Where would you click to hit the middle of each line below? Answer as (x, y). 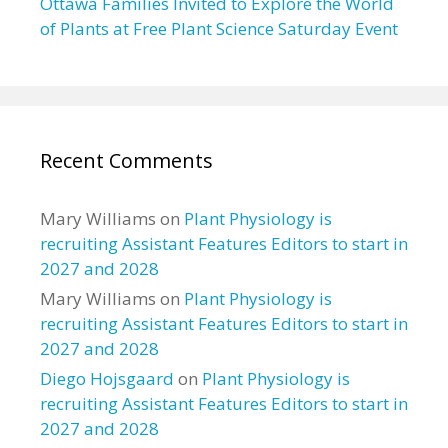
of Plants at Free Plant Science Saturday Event (219, 28)
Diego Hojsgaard (107, 378)
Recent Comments (126, 160)
